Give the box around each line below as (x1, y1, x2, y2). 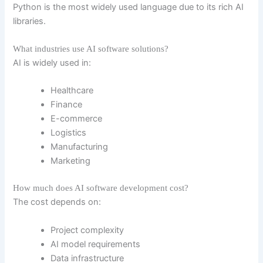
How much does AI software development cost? (13, 183, 189, 193)
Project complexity (50, 224, 124, 235)
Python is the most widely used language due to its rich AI (13, 1, 244, 12)
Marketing (50, 156, 91, 167)
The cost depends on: (13, 197, 102, 208)
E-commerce (50, 113, 103, 124)
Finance (50, 99, 83, 110)
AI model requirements (50, 238, 141, 249)
